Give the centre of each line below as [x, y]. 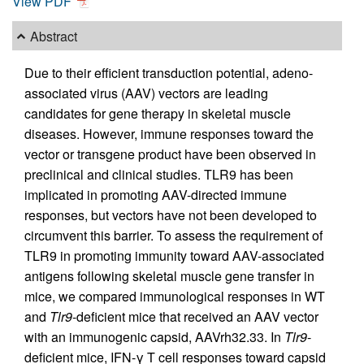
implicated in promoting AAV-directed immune [156, 195]
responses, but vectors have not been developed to [171, 215]
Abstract [54, 36]
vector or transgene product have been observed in [170, 154]
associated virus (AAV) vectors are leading [146, 93]
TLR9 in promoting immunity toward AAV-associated [174, 256]
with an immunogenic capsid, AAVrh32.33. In [154, 337]
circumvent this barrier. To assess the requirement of [173, 236]
